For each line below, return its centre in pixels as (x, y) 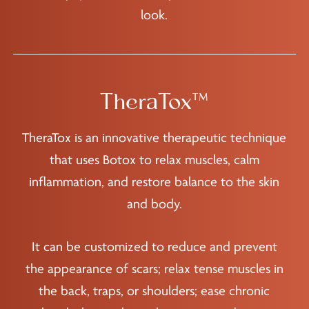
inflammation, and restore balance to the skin (154, 182)
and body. (154, 205)
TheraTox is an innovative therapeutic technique (154, 138)
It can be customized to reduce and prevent (154, 247)
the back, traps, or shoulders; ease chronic (154, 291)
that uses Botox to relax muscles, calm (154, 160)
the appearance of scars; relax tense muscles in (154, 269)
